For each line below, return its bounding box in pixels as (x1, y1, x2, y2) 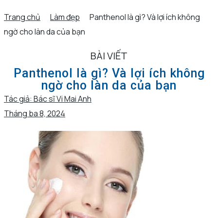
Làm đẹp (50, 12, 80, 23)
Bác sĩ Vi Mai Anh (34, 93, 91, 105)
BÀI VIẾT (91, 49, 127, 63)
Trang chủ (4, 12, 40, 23)
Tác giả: (4, 93, 34, 105)
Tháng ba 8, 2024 (4, 108, 65, 119)
